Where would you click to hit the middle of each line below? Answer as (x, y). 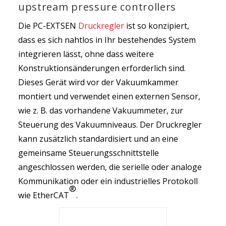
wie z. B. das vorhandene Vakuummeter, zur (100, 110)
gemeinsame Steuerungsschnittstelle (88, 153)
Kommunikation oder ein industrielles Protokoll (108, 181)
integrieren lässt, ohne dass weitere (86, 54)
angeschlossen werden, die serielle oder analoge (110, 167)
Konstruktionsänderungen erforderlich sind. (102, 68)
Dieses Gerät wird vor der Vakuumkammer (98, 82)
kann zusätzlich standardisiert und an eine (98, 139)
